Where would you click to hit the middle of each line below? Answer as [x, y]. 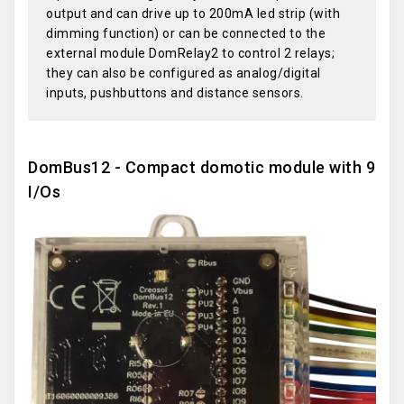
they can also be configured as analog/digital [184, 73]
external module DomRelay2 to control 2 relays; [190, 54]
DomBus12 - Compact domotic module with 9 [202, 168]
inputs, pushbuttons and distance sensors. [175, 93]
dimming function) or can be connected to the [186, 34]
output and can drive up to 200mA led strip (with [193, 14]
